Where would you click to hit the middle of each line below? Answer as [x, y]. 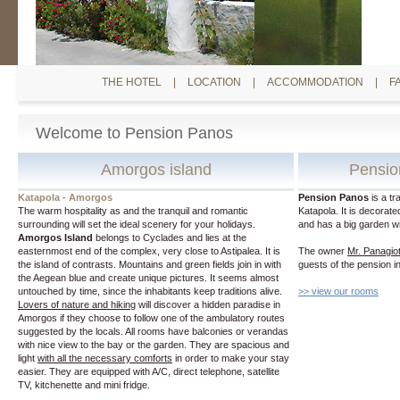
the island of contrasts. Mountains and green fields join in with [150, 264]
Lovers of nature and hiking [77, 304]
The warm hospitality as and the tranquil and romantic [133, 211]
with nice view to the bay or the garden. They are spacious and [154, 345]
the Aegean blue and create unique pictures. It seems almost [148, 278]
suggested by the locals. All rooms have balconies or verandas [153, 331]
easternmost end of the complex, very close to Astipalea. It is [149, 251]
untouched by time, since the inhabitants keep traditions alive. [150, 291]
